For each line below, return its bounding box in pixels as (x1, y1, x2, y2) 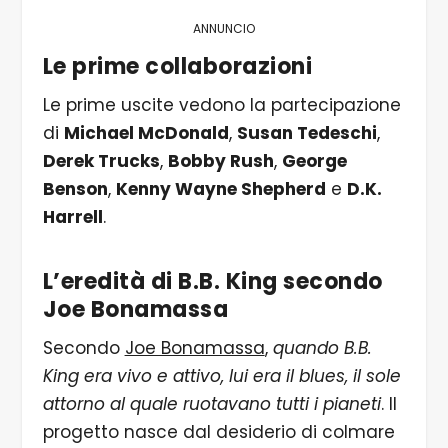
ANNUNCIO (193, 20, 255, 38)
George (281, 149, 347, 174)
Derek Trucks (42, 149, 160, 174)
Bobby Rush (167, 149, 274, 174)
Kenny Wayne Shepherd (115, 177, 326, 202)
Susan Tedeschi (236, 121, 377, 146)
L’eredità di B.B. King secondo (42, 266, 383, 298)
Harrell (42, 205, 103, 230)
